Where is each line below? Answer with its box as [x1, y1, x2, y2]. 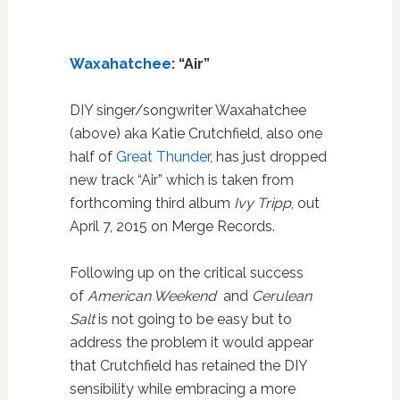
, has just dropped [209, 147, 327, 165]
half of [69, 147, 116, 165]
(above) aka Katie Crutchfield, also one [69, 124, 322, 142]
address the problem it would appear [69, 333, 313, 351]
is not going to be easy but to [94, 310, 292, 328]
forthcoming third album [69, 194, 234, 212]
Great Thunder [115, 147, 210, 165]
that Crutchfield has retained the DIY [69, 356, 307, 374]
